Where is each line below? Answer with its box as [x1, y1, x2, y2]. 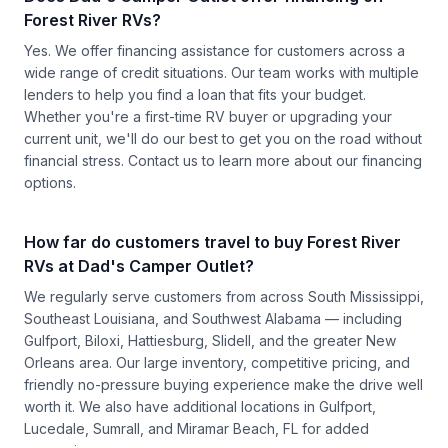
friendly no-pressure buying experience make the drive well [24, 375, 423, 393]
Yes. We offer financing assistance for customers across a [24, 41, 405, 59]
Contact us [128, 151, 198, 169]
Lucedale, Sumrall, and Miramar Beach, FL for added [24, 419, 369, 437]
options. [24, 173, 76, 191]
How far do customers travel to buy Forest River [24, 231, 401, 252]
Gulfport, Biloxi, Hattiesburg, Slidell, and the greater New [24, 331, 396, 349]
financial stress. [24, 151, 128, 169]
